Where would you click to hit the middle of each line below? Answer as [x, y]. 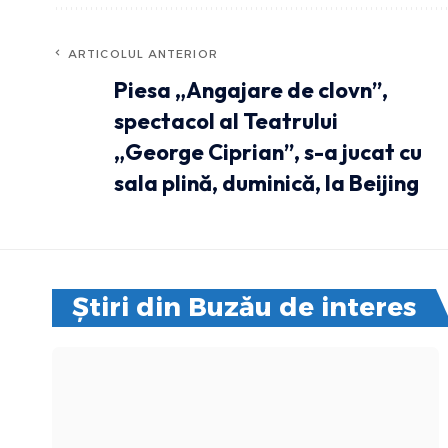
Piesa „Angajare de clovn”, [251, 89]
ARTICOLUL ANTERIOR [143, 53]
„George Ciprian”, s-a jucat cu [268, 151]
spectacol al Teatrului [226, 120]
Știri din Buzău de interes [244, 306]
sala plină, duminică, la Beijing [266, 182]
